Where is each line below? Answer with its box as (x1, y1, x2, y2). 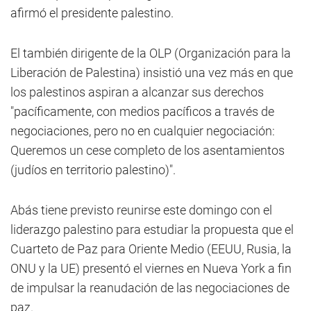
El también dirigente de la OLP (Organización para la (10, 46, 291, 60)
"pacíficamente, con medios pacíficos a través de (10, 104, 274, 119)
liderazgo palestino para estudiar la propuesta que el (10, 222, 294, 237)
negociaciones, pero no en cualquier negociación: (10, 124, 275, 138)
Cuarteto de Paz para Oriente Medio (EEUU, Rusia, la (10, 242, 292, 256)
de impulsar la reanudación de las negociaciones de (10, 280, 289, 295)
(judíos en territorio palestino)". (10, 162, 176, 177)
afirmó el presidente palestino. (10, 6, 174, 20)
